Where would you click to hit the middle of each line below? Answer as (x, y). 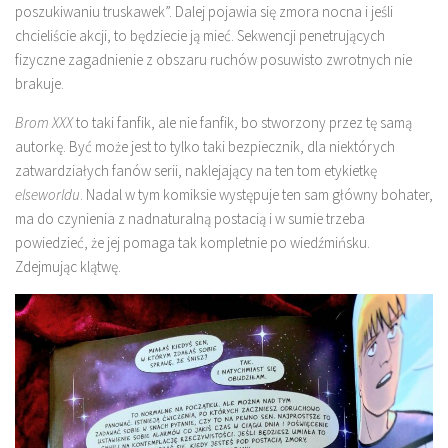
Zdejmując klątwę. (68, 266)
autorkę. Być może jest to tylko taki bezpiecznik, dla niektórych (205, 146)
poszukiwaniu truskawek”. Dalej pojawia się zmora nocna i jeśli (204, 11)
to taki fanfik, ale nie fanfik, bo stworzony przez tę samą (242, 122)
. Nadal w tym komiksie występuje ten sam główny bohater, (256, 194)
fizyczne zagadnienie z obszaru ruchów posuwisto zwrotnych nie (213, 59)
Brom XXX (44, 122)
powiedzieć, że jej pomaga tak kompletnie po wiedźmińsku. (192, 242)
